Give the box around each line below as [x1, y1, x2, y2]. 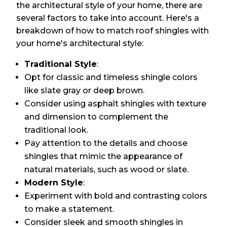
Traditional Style [24, 59, 97, 69]
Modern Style [24, 178, 84, 188]
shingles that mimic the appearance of [24, 152, 183, 162]
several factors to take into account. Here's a [16, 13, 200, 23]
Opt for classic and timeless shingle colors [24, 72, 198, 83]
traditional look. [24, 125, 89, 135]
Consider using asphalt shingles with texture [24, 99, 207, 109]
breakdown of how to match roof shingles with [16, 26, 209, 36]
